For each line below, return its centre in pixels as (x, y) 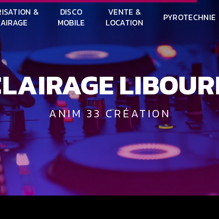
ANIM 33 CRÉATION (114, 113)
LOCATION (124, 22)
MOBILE (71, 22)
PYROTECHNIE (189, 17)
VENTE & (125, 12)
